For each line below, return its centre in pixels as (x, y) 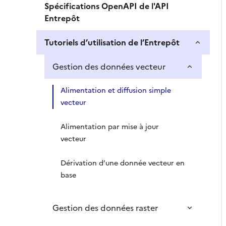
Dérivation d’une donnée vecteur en (123, 163)
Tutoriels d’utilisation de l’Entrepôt (112, 42)
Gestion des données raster (105, 208)
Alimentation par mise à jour (110, 127)
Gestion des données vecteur (109, 67)
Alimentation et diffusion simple (116, 91)
